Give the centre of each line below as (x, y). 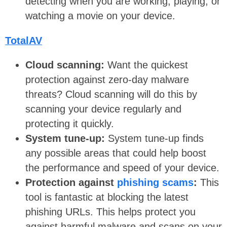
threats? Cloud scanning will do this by (111, 94)
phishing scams (155, 183)
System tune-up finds (156, 139)
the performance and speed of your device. (122, 168)
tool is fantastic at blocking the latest (107, 197)
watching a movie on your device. (100, 16)
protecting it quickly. (70, 124)
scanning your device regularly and (103, 109)
